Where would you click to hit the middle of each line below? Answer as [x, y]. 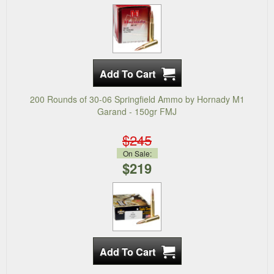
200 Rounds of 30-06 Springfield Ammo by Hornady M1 [137, 99]
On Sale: [137, 154]
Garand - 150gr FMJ [137, 112]
